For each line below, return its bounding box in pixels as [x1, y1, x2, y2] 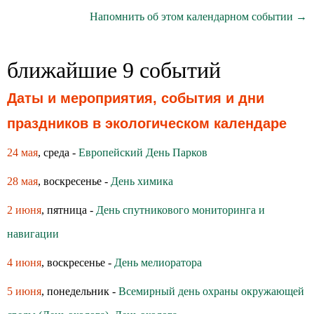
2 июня [7, 204, 41, 216]
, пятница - [41, 204, 96, 216]
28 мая [7, 175, 38, 187]
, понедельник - [41, 285, 118, 297]
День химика [111, 175, 173, 187]
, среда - [38, 146, 78, 158]
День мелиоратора [114, 257, 202, 268]
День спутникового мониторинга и [96, 204, 265, 216]
